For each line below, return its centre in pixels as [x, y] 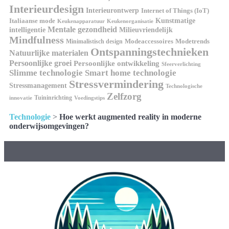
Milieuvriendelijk [146, 30]
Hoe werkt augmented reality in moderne [130, 117]
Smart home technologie [131, 73]
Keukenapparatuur [81, 21]
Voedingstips [89, 98]
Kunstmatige [175, 20]
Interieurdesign [47, 9]
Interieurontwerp [112, 10]
